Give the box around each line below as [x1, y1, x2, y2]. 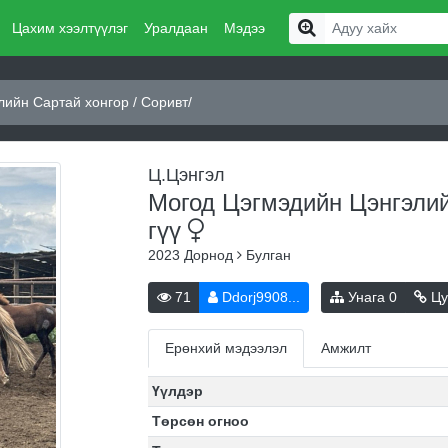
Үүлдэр [152, 383, 204, 399]
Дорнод [183, 247, 237, 263]
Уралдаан [143, 19, 208, 36]
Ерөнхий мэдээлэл [164, 340, 287, 356]
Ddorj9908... [217, 289, 300, 305]
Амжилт [320, 340, 371, 356]
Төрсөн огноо [152, 413, 250, 429]
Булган [241, 247, 291, 263]
